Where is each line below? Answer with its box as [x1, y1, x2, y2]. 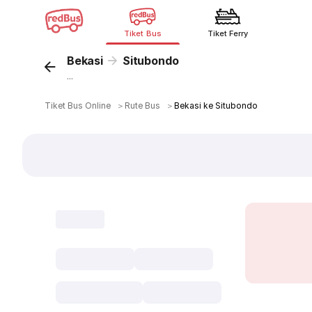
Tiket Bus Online [45, 100, 111, 111]
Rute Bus [125, 100, 161, 111]
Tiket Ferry [207, 29, 249, 38]
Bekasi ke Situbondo [174, 100, 258, 111]
